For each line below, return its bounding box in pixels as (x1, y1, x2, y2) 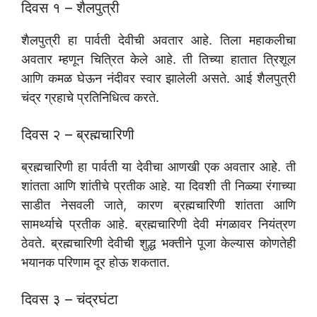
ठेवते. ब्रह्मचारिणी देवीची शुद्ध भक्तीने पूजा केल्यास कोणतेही (21, 236, 296, 251)
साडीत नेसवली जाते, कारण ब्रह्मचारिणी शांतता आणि (21, 197, 296, 213)
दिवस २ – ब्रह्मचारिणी (21, 126, 134, 144)
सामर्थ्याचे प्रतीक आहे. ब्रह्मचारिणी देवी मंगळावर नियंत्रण (21, 217, 296, 232)
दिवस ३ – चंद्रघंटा (21, 291, 118, 309)
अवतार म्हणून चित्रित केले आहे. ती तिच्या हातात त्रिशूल (21, 52, 296, 67)
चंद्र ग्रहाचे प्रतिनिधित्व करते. (21, 90, 159, 105)
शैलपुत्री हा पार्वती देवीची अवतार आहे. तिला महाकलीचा (21, 33, 296, 48)
